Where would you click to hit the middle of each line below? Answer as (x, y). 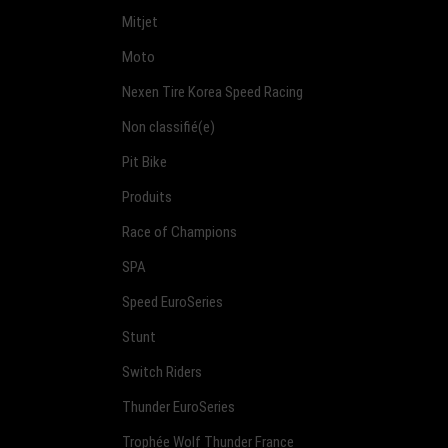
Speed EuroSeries (172, 301)
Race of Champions (179, 231)
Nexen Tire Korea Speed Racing (212, 91)
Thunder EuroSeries (178, 406)
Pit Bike (144, 161)
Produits (147, 196)
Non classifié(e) (168, 126)
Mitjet (140, 21)
